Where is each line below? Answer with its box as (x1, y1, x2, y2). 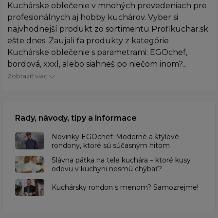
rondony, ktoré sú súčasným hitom (52, 141, 170, 150)
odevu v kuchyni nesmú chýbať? (52, 164, 162, 173)
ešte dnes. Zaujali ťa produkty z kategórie (7, 36, 169, 45)
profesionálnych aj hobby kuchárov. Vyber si (7, 12, 178, 22)
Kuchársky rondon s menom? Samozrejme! (52, 183, 199, 192)
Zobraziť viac (7, 72, 49, 80)
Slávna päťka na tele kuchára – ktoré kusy (52, 155, 191, 164)
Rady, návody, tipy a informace (15, 113, 137, 123)
